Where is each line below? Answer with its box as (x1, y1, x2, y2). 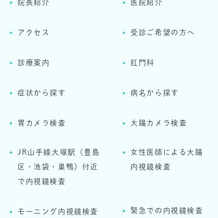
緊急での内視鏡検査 (130, 207, 203, 215)
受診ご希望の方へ (130, 29, 196, 36)
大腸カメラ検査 (130, 119, 187, 127)
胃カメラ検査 (18, 119, 66, 127)
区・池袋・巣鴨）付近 (18, 163, 99, 171)
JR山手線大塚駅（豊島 (18, 148, 100, 156)
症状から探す (18, 89, 66, 97)
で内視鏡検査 (18, 178, 66, 185)
